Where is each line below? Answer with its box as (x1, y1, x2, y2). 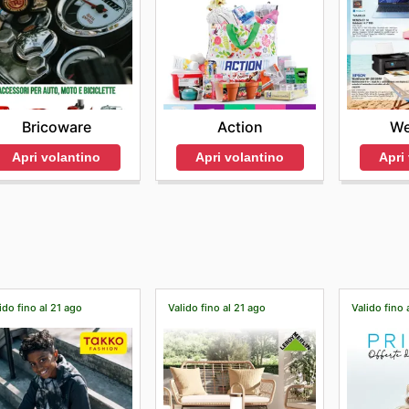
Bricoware (21, 117, 91, 136)
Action (216, 117, 263, 136)
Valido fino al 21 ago (168, 300, 267, 314)
